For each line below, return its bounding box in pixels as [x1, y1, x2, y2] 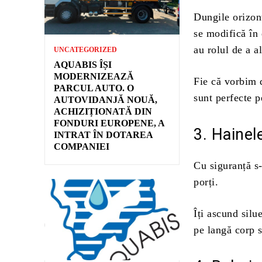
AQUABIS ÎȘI [54, 59, 112, 70]
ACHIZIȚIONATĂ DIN [54, 106, 152, 116]
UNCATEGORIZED [54, 45, 117, 54]
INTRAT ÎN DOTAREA [54, 129, 153, 140]
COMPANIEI [54, 141, 109, 151]
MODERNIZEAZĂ [54, 71, 134, 81]
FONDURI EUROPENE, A [54, 118, 165, 128]
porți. [194, 176, 219, 188]
